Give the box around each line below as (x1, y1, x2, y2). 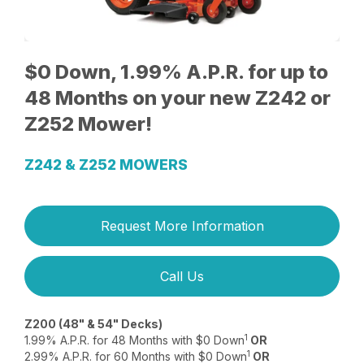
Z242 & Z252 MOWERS (24, 155, 188, 173)
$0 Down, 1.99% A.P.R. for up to (24, 59, 329, 84)
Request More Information (100, 217, 264, 234)
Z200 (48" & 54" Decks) (24, 316, 163, 331)
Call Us (160, 267, 204, 284)
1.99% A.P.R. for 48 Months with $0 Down (24, 332, 245, 347)
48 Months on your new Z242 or (24, 85, 331, 110)
